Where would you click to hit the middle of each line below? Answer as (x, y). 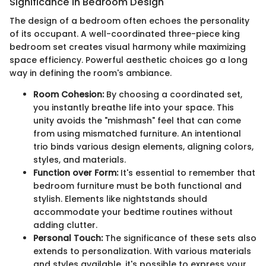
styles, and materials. (80, 160)
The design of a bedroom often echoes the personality (129, 21)
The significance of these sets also (180, 238)
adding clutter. (65, 225)
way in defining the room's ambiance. (91, 73)
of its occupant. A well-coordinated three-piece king (125, 34)
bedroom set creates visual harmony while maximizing (128, 47)
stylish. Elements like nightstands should (120, 199)
